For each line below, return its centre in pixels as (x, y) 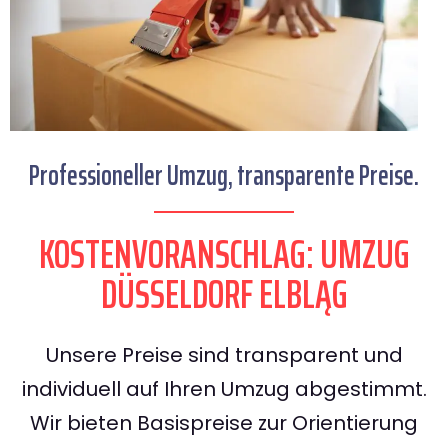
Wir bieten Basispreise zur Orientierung (224, 423)
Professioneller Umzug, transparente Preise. (224, 175)
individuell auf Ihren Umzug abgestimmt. (224, 389)
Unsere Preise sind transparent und (224, 355)
